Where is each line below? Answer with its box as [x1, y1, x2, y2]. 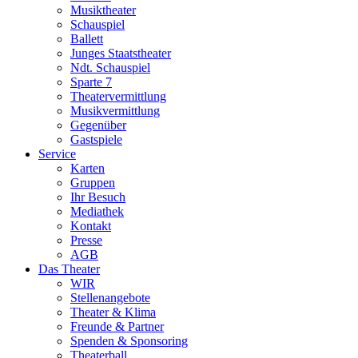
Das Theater [38, 262, 100, 276]
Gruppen [70, 176, 115, 190]
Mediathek [70, 205, 124, 219]
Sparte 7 [70, 75, 112, 89]
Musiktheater [70, 3, 136, 18]
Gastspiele [70, 133, 122, 147]
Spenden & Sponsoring [70, 334, 188, 348]
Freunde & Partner [70, 320, 164, 334]
